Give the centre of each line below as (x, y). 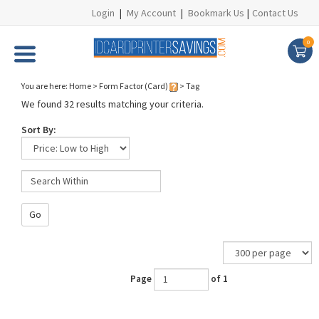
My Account (151, 13)
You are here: (45, 86)
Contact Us (275, 13)
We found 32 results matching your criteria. (113, 104)
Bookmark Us (216, 13)
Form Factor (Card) (134, 86)
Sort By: (39, 130)
